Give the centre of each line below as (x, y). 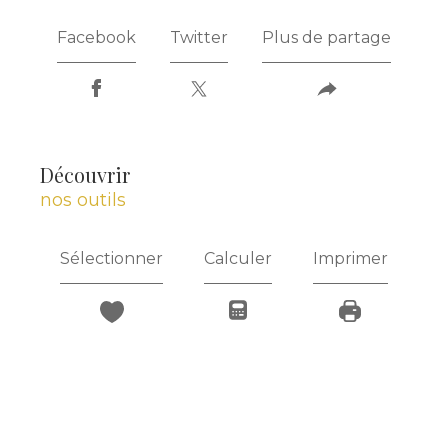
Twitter (199, 37)
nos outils (83, 199)
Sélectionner (112, 259)
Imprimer (350, 259)
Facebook (96, 37)
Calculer (237, 259)
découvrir (92, 174)
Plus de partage (326, 37)
